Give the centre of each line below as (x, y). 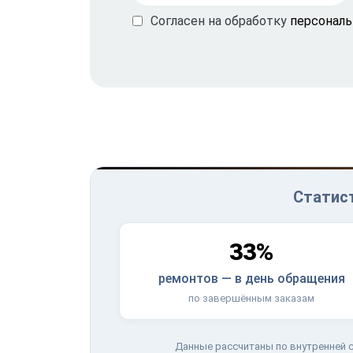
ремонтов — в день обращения (251, 278)
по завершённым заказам (252, 298)
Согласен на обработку (220, 20)
